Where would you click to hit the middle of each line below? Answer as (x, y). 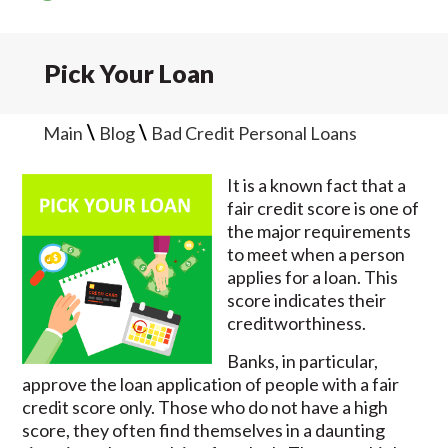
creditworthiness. (297, 323)
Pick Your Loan (129, 73)
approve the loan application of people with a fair (211, 384)
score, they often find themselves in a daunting (204, 430)
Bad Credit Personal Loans (253, 133)
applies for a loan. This (313, 277)
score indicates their (307, 300)
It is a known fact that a (317, 185)
